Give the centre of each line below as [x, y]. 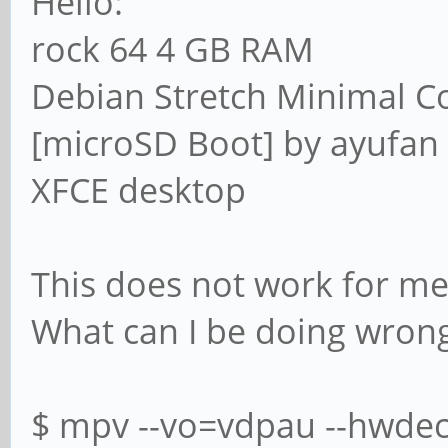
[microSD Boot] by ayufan [235, 142]
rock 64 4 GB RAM [172, 48]
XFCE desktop [138, 189]
